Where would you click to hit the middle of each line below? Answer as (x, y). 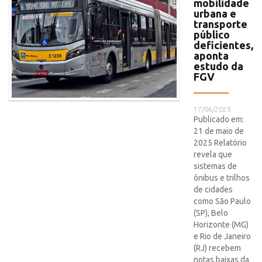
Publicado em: (219, 119)
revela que (213, 154)
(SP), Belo (211, 213)
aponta (211, 56)
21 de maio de (219, 131)
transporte (220, 24)
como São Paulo (222, 201)
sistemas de (215, 166)
